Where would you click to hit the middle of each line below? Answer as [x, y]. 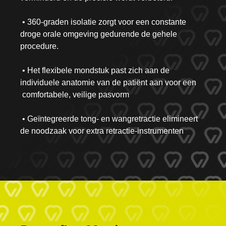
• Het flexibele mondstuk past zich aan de [95, 71]
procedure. [39, 46]
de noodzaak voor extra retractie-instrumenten [102, 131]
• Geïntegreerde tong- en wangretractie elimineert [109, 119]
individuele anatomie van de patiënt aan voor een [111, 83]
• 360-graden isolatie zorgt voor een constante [103, 22]
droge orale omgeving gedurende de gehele [99, 34]
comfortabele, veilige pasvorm [75, 95]
